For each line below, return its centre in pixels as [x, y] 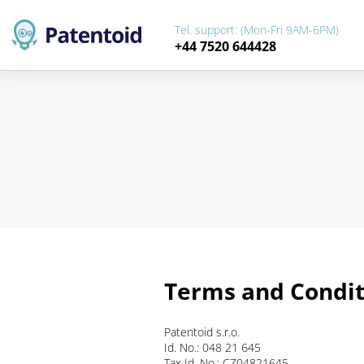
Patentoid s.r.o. [202, 332]
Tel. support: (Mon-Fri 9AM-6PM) [257, 30]
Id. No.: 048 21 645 [212, 348]
